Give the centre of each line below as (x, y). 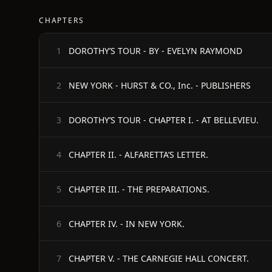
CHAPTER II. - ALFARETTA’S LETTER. (138, 154)
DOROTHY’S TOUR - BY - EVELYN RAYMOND (155, 50)
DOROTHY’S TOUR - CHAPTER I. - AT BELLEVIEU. (164, 120)
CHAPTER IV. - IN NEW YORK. (127, 223)
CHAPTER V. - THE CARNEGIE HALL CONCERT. (159, 258)
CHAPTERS (62, 20)
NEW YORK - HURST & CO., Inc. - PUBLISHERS (160, 85)
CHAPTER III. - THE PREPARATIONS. (139, 189)
